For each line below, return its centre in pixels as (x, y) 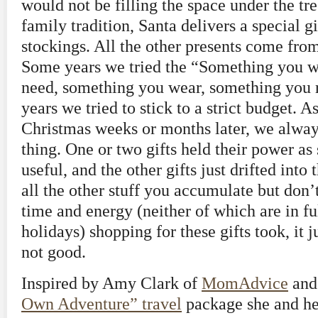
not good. (54, 252)
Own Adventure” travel (102, 304)
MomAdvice (245, 283)
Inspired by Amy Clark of (111, 283)
